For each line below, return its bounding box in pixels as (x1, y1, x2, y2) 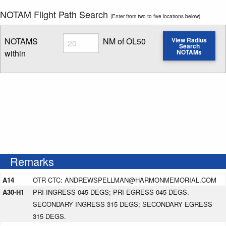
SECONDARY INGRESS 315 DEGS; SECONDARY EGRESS (33, 199, 212, 209)
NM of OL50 (103, 35, 146, 47)
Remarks (10, 153, 54, 169)
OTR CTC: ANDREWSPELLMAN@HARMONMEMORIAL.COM (33, 175, 216, 185)
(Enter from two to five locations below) (110, 12, 200, 20)
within (5, 47, 26, 59)
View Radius (172, 35, 207, 45)
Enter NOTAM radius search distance (63, 56, 172, 67)
